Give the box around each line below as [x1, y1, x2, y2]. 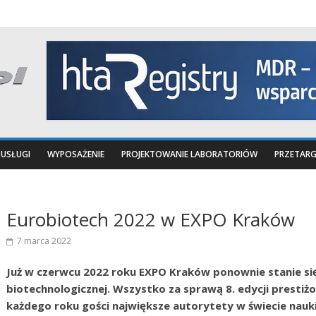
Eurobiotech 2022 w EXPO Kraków [6, 207, 295, 232]
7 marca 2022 [17, 235, 71, 247]
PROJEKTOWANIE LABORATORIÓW [121, 148, 257, 160]
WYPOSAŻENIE [47, 148, 104, 160]
